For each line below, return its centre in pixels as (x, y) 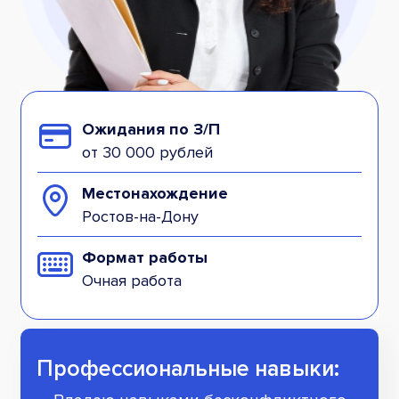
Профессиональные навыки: (188, 369)
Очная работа (132, 281)
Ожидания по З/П (151, 130)
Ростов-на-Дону (140, 217)
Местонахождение (155, 194)
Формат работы (145, 258)
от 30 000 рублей (147, 153)
